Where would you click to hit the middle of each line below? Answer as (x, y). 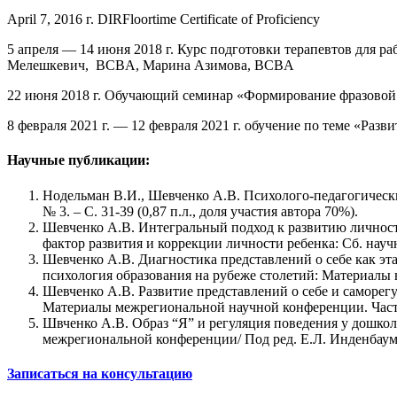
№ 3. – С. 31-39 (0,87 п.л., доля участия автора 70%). (200, 211)
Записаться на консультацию (100, 373)
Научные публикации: (78, 160)
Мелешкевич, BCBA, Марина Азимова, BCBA (151, 66)
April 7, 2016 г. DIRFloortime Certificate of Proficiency (163, 19)
